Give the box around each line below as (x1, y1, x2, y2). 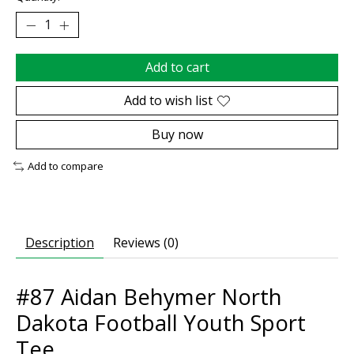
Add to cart (145, 58, 209, 77)
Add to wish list (124, 92, 213, 110)
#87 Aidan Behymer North (16, 281, 282, 311)
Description (25, 233, 94, 251)
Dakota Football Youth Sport (16, 307, 306, 337)
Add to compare (27, 159, 104, 174)
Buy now (151, 126, 203, 144)
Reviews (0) (113, 233, 179, 251)
